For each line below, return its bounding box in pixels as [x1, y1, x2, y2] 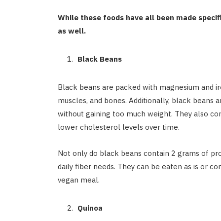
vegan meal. [57, 175, 100, 185]
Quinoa [77, 203, 103, 213]
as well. [57, 26, 86, 36]
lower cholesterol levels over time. [57, 122, 180, 132]
